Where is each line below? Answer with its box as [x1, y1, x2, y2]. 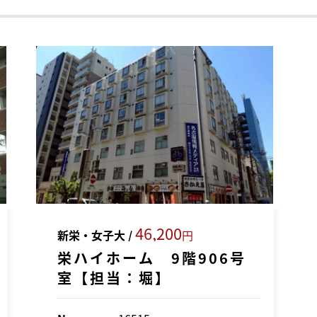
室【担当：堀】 [57, 267, 172, 289]
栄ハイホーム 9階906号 [57, 248, 247, 269]
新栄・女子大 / [57, 226, 136, 244]
